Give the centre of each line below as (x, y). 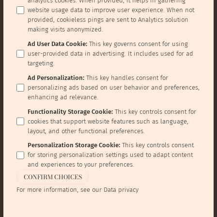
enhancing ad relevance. (63, 97)
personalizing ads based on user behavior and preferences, (114, 87)
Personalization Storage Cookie (73, 145)
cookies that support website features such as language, (108, 121)
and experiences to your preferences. (81, 165)
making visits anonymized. (66, 30)
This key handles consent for (127, 77)
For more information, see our (60, 190)
